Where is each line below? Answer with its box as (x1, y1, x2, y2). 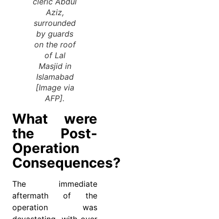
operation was (12, 202, 97, 213)
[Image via (35, 83, 74, 93)
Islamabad (36, 72, 74, 82)
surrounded (34, 18, 76, 28)
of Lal (44, 50, 66, 61)
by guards (36, 29, 73, 39)
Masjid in (38, 61, 71, 71)
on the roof (34, 40, 76, 50)
